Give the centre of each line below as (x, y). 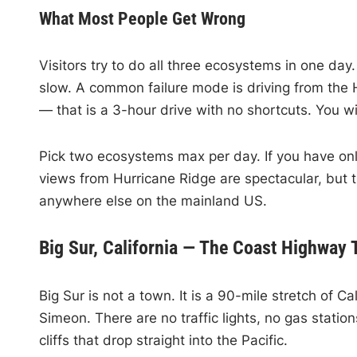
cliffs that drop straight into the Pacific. (163, 340)
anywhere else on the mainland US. (153, 200)
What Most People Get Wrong (142, 18)
